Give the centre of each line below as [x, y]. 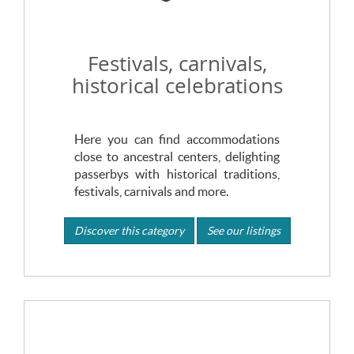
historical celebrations [177, 86]
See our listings [243, 230]
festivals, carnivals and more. [151, 191]
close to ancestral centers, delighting [177, 156]
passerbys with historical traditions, [177, 173]
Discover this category [129, 230]
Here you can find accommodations [177, 139]
